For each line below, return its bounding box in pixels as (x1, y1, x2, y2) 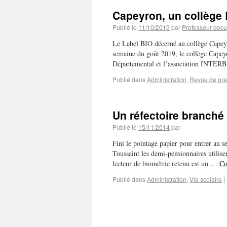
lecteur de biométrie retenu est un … (112, 159, 219, 168)
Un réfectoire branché (112, 107, 224, 123)
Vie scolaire (190, 175, 222, 183)
